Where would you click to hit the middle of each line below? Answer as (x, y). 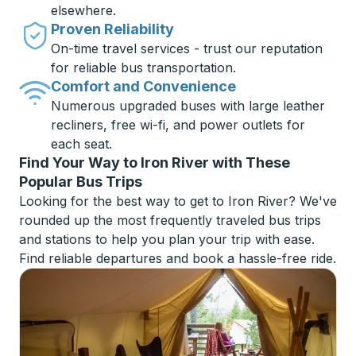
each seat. (81, 144)
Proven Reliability (112, 29)
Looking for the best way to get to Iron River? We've (178, 201)
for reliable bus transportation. (143, 68)
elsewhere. (83, 10)
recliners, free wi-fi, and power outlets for (178, 125)
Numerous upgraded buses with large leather (188, 106)
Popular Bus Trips (81, 182)
